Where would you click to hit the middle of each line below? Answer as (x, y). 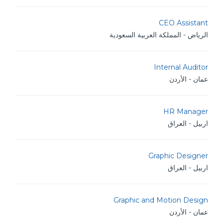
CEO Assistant (183, 23)
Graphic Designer (178, 156)
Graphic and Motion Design (161, 200)
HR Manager (186, 111)
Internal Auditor (181, 67)
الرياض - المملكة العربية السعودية (159, 35)
